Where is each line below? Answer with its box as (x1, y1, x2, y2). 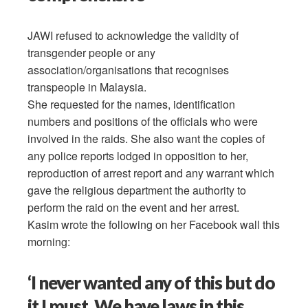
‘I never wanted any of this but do (27, 272, 276, 294)
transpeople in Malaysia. (27, 79, 147, 96)
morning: (27, 234, 71, 250)
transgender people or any (27, 45, 156, 61)
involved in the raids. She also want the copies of (27, 131, 265, 147)
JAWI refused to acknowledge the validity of (27, 27, 239, 44)
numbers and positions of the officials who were (27, 113, 258, 130)
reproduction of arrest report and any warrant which (27, 165, 275, 181)
